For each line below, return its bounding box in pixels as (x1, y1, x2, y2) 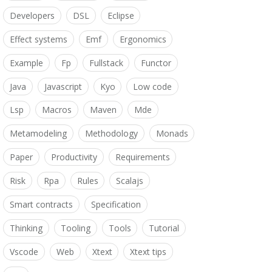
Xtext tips (130, 245, 167, 257)
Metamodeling (9, 127, 67, 140)
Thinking (9, 222, 42, 234)
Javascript (44, 80, 82, 92)
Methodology (84, 127, 138, 140)
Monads (155, 127, 188, 140)
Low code (133, 80, 172, 92)
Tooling (60, 222, 90, 234)
